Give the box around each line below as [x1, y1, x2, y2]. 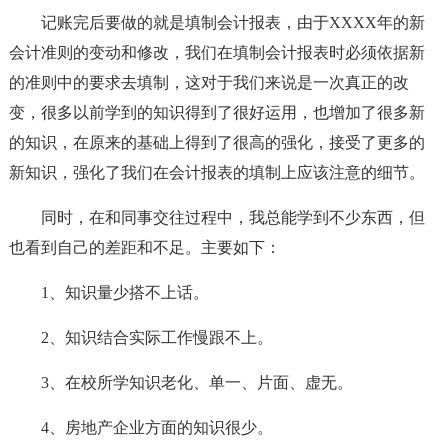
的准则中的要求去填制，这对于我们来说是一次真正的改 [8, 74, 409, 91]
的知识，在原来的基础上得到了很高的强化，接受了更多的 [8, 134, 425, 151]
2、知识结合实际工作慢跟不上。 [40, 329, 273, 346]
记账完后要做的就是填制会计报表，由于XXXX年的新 [40, 14, 425, 31]
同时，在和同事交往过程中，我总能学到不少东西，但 [40, 209, 425, 226]
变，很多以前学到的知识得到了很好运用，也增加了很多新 [8, 104, 425, 121]
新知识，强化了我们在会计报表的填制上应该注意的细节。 [8, 164, 425, 181]
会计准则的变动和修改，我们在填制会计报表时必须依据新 [8, 44, 425, 61]
